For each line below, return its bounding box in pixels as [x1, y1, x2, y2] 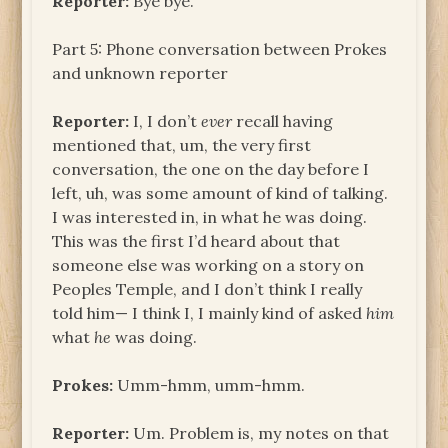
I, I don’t [129, 110, 202, 131]
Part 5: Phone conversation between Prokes [52, 38, 388, 59]
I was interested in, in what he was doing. [52, 206, 368, 227]
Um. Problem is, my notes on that [129, 422, 390, 443]
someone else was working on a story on [52, 254, 365, 275]
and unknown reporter [52, 62, 229, 83]
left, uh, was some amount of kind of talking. [52, 182, 389, 203]
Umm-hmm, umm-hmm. [113, 374, 306, 395]
